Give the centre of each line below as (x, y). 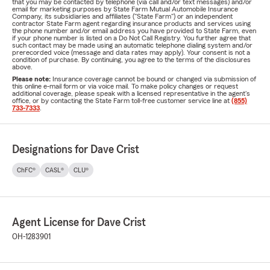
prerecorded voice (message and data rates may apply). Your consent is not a (131, 52)
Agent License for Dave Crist (79, 222)
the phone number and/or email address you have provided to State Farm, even (134, 31)
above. (22, 67)
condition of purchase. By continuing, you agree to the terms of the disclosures (131, 60)
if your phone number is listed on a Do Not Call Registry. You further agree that (131, 38)
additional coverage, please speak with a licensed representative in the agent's (131, 93)
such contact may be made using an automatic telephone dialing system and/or (132, 45)
